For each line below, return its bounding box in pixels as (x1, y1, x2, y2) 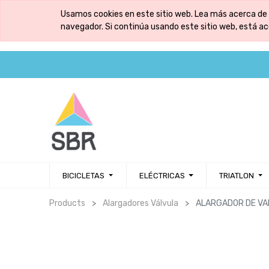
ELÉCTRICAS (139, 171, 185, 180)
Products (49, 198, 86, 209)
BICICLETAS (62, 171, 105, 180)
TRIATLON (219, 171, 255, 180)
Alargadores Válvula (103, 198, 179, 209)
